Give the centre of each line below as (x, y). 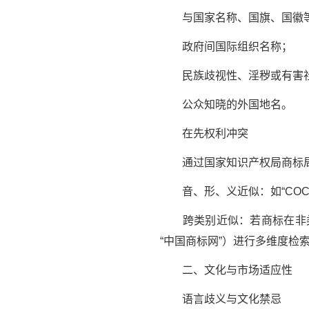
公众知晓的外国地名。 (226, 105)
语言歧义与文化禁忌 (221, 299)
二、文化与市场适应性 (226, 270)
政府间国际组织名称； (226, 47)
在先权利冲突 (204, 134)
